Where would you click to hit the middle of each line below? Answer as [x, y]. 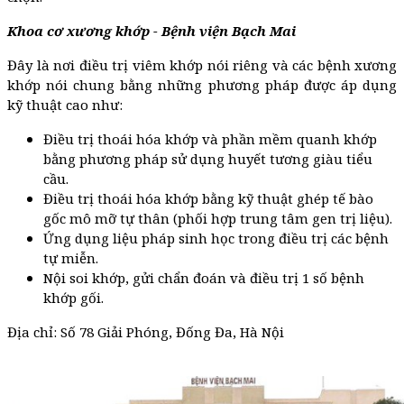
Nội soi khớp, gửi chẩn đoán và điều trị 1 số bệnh [204, 277]
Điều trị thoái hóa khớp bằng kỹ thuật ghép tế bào [208, 198]
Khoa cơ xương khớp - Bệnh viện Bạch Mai [151, 30]
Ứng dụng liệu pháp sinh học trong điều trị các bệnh [216, 238]
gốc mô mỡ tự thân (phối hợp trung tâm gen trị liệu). [218, 218]
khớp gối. [73, 297]
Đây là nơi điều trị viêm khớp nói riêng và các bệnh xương [202, 64]
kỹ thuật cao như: [65, 104]
